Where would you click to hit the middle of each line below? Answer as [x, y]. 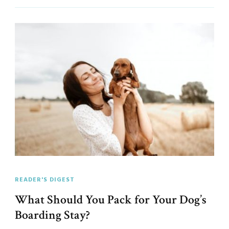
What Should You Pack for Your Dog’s [111, 200]
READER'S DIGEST [45, 180]
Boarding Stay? [52, 215]
